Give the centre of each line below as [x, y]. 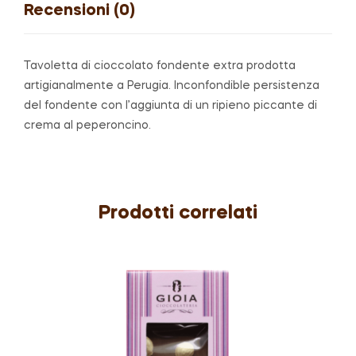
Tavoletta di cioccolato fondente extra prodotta [160, 66]
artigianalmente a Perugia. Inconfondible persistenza [172, 85]
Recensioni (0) [79, 11]
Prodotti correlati [178, 214]
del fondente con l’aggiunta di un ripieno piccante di [170, 105]
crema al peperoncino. [87, 125]
